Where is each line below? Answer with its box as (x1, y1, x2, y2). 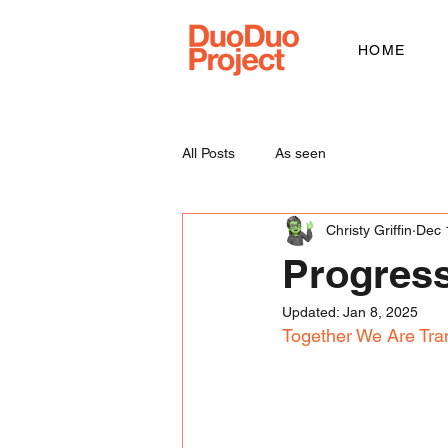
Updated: (282, 304, 343, 320)
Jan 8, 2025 (343, 304, 418, 320)
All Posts (182, 144, 235, 161)
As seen (275, 144, 326, 161)
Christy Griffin (326, 221, 412, 238)
